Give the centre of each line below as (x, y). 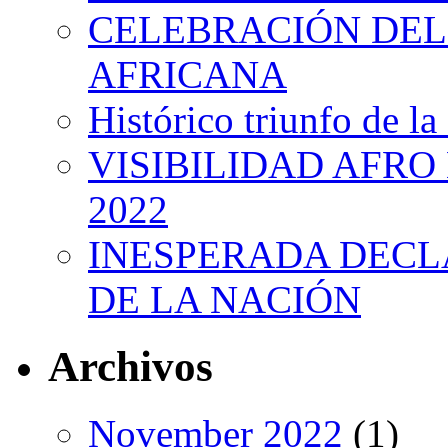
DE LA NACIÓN (224, 299)
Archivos (130, 366)
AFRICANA (187, 74)
